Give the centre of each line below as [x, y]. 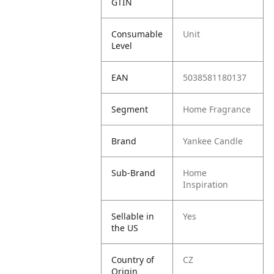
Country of [133, 260]
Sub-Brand [134, 173]
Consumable [137, 34]
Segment [130, 109]
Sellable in [133, 216]
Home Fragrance [217, 109]
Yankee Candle [213, 141]
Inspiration [206, 184]
